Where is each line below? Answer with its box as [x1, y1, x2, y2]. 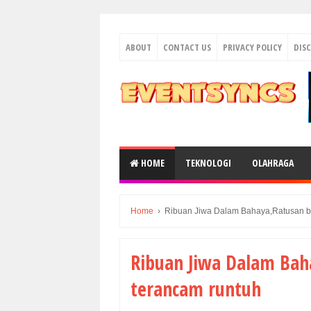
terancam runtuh [131, 276, 261, 302]
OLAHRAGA [252, 156, 294, 169]
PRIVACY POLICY [223, 41, 282, 53]
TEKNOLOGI [185, 156, 231, 169]
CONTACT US [163, 41, 211, 53]
